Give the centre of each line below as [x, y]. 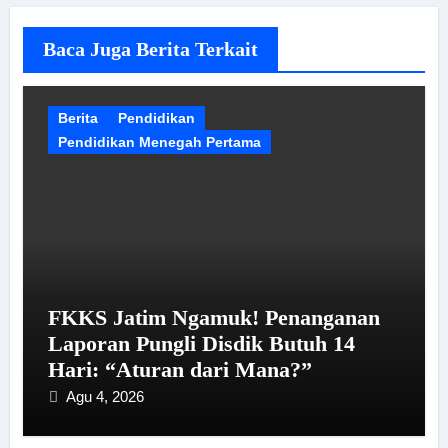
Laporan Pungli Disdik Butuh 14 [201, 343]
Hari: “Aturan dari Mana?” [179, 369]
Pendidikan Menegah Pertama [159, 141]
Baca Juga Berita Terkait [150, 48]
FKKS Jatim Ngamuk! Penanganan [213, 317]
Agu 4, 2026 [104, 396]
